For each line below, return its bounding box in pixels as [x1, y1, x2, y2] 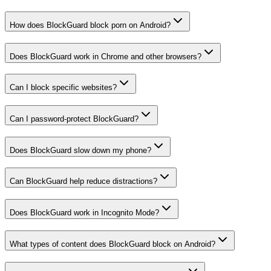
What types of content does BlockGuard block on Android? [10, 239, 215, 249]
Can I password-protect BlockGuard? [10, 114, 139, 124]
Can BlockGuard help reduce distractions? [10, 177, 157, 186]
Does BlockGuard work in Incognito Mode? [10, 208, 159, 218]
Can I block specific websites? [10, 83, 117, 93]
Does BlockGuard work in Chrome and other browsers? [10, 51, 201, 61]
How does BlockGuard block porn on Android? [10, 20, 171, 30]
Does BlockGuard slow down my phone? [10, 145, 151, 155]
